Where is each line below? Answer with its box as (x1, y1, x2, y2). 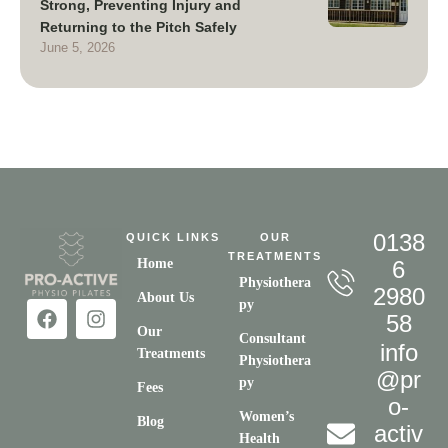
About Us (137, 290, 194, 305)
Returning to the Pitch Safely (40, 19, 237, 35)
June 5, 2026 (40, 40, 115, 55)
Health (239, 431, 280, 446)
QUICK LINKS (126, 231, 220, 243)
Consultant (239, 331, 306, 346)
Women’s (239, 409, 294, 424)
